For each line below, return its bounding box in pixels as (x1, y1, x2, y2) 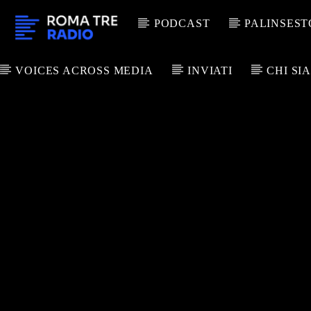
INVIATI (187, 64, 233, 76)
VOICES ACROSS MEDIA (15, 64, 153, 76)
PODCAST (153, 17, 210, 29)
